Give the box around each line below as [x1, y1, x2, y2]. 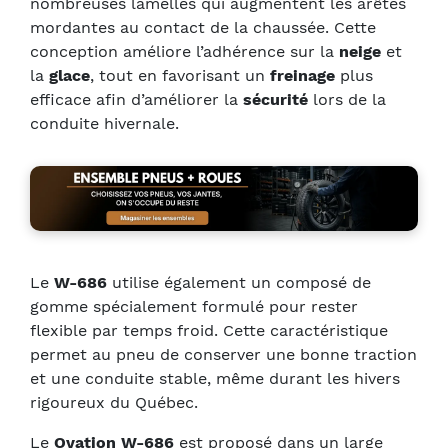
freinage [270, 66, 335, 85]
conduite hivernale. [30, 114, 179, 133]
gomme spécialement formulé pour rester [30, 296, 358, 316]
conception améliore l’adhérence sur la [30, 42, 339, 61]
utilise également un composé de [107, 272, 371, 292]
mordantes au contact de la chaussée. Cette [30, 18, 376, 37]
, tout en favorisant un [90, 66, 270, 85]
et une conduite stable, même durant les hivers [30, 368, 400, 388]
